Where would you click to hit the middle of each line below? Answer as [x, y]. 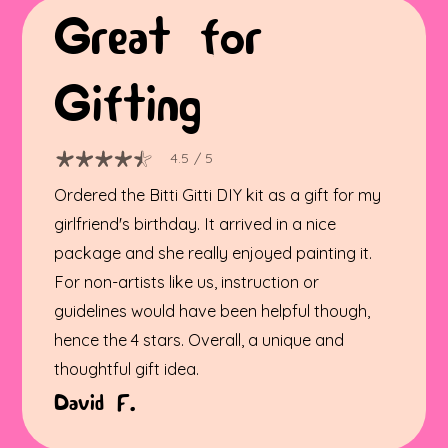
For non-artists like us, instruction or [187, 281]
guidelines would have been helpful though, [212, 310]
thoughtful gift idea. [127, 368]
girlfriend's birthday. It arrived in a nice [195, 223]
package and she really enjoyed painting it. [213, 252]
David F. [95, 403]
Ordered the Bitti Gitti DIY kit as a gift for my [218, 194]
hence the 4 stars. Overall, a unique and [199, 339]
